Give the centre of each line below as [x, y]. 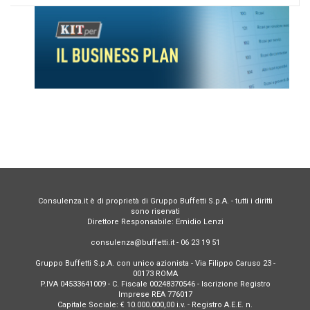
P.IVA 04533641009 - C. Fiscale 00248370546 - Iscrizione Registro [155, 284]
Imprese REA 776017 [155, 295]
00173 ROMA [155, 274]
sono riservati [155, 212]
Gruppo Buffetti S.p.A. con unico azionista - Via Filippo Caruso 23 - [155, 264]
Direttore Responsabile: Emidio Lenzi [155, 222]
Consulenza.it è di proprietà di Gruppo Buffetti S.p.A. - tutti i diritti [155, 201]
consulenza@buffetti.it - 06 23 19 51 [155, 243]
